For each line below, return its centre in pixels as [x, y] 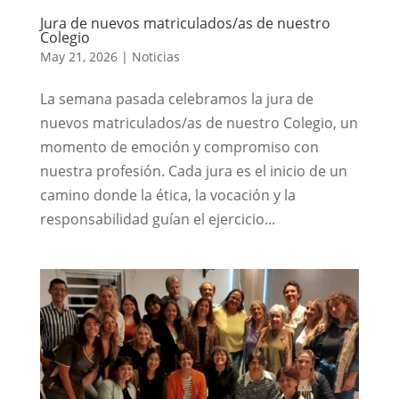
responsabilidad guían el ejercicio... [157, 219]
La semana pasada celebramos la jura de [176, 98]
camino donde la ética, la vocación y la [167, 195]
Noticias [155, 56]
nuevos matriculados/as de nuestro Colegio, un [199, 122]
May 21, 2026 [78, 56]
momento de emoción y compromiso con [179, 147]
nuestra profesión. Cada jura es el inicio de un [193, 171]
